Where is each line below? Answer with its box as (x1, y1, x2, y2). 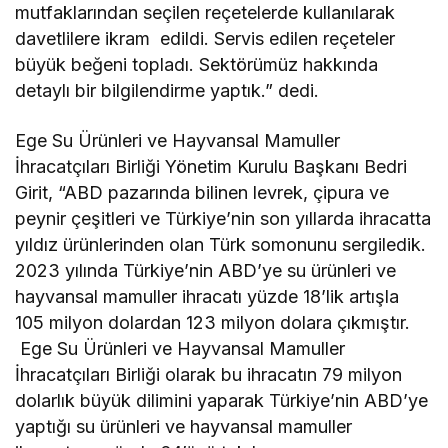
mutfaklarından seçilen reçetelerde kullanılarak (15, 2, 396, 24)
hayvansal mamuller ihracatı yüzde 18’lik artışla (15, 286, 400, 308)
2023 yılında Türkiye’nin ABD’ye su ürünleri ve (15, 260, 397, 282)
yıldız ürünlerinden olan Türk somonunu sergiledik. (15, 234, 427, 256)
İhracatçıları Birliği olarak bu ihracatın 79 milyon (15, 364, 403, 386)
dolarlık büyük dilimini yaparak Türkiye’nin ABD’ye (15, 390, 429, 412)
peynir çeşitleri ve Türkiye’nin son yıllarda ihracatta (15, 208, 432, 230)
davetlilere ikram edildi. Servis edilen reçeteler (15, 28, 396, 50)
